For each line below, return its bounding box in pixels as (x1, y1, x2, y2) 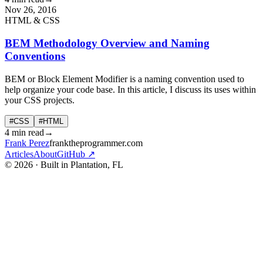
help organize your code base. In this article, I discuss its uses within (5, 84, 256, 95)
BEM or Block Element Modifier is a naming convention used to (5, 73, 244, 84)
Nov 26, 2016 (5, 5, 56, 15)
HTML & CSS (5, 15, 60, 26)
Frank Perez (5, 137, 49, 148)
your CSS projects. (5, 95, 75, 105)
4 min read (5, 127, 44, 137)
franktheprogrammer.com (49, 137, 143, 148)
